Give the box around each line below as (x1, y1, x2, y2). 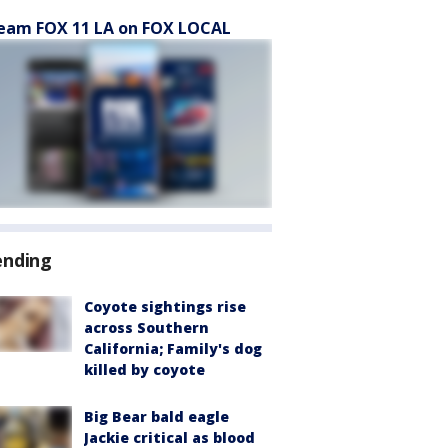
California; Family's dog (84, 339, 262, 358)
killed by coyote (84, 360, 205, 379)
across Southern (84, 318, 209, 337)
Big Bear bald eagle (84, 407, 229, 426)
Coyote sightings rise (84, 297, 246, 316)
